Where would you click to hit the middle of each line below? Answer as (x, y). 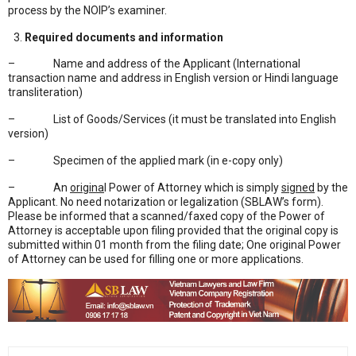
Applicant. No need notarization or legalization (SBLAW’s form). (166, 202)
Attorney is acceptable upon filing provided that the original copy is (173, 230)
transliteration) (45, 92)
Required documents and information (124, 37)
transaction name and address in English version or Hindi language (173, 78)
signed (298, 188)
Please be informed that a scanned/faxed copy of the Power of (166, 216)
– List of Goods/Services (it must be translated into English (172, 119)
